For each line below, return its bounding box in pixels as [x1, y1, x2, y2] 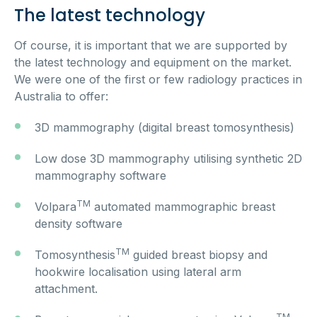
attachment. [35, 282, 101, 296]
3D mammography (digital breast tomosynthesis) [35, 120, 294, 135]
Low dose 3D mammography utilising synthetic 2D [35, 151, 302, 166]
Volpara [35, 200, 76, 214]
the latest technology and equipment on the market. [14, 55, 292, 70]
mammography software [35, 168, 166, 183]
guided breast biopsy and [129, 248, 267, 263]
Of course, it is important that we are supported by [14, 38, 287, 53]
